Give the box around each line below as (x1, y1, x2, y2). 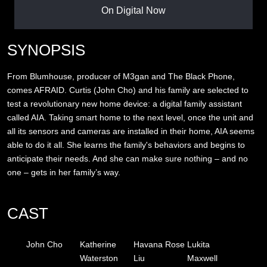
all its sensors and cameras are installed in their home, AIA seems (7, 126, 254, 136)
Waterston (80, 253, 118, 263)
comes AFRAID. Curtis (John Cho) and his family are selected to (7, 85, 249, 95)
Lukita (187, 240, 210, 250)
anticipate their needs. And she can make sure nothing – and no (7, 153, 248, 163)
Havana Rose (133, 240, 185, 250)
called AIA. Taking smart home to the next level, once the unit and (7, 112, 253, 122)
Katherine (80, 240, 116, 250)
